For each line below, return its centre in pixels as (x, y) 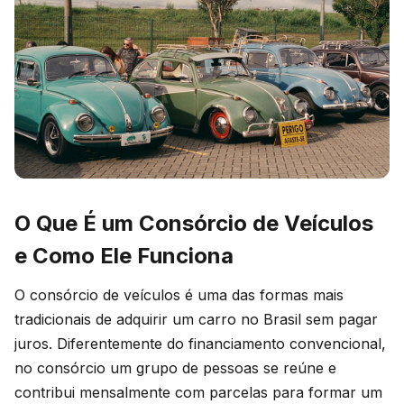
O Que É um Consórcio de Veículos (194, 223)
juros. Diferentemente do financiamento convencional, (200, 343)
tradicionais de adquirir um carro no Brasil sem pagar (196, 319)
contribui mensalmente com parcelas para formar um (198, 392)
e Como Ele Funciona (124, 255)
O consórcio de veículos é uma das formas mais (179, 294)
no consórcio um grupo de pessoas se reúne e (175, 367)
